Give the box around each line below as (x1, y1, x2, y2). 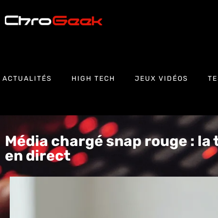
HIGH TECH (72, 74, 115, 83)
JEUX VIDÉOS (135, 74, 188, 83)
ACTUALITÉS (2, 74, 52, 83)
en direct (5, 146, 71, 164)
